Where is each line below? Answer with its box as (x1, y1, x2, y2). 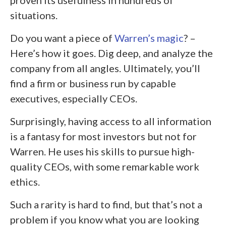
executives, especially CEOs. (10, 92, 137, 104)
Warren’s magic (115, 31, 184, 44)
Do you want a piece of (10, 31, 115, 44)
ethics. (10, 175, 40, 188)
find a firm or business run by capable (10, 77, 176, 89)
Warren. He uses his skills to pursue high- (10, 145, 195, 157)
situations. (10, 9, 58, 21)
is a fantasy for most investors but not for (10, 130, 197, 142)
